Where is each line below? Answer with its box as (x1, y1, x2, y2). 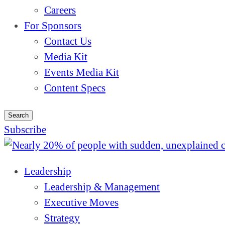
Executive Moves (44, 196, 119, 208)
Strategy (44, 212, 80, 224)
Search (8, 111, 29, 119)
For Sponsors (24, 20, 81, 32)
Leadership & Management (44, 181, 160, 193)
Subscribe (4, 124, 46, 136)
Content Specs (44, 82, 105, 94)
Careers (44, 4, 76, 16)
